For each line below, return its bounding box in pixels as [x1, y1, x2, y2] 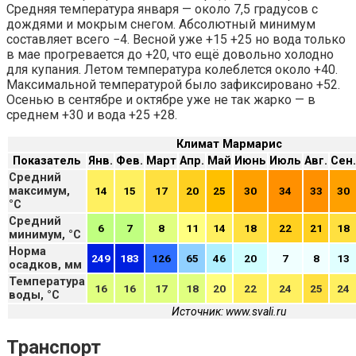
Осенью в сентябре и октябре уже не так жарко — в [6, 91, 315, 107]
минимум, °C [9, 227, 81, 242]
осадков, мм [9, 257, 82, 272]
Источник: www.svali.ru [172, 304, 287, 318]
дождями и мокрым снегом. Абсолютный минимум [6, 16, 315, 32]
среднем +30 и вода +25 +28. [6, 106, 177, 122]
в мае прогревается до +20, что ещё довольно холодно [6, 46, 334, 62]
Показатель [13, 153, 81, 168]
